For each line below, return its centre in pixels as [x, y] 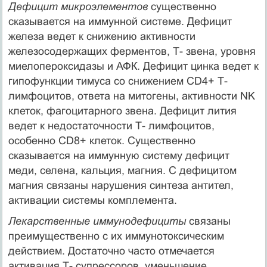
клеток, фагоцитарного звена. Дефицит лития [122, 111]
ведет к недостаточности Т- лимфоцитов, [111, 125]
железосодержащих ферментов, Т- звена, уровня [132, 51]
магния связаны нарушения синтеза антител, [121, 185]
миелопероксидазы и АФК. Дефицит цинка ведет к [133, 66]
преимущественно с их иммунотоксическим [116, 236]
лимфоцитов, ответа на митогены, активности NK [131, 96]
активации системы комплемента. [92, 200]
